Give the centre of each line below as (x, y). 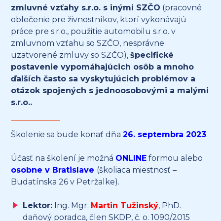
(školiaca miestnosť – (137, 170)
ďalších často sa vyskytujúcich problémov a (103, 79)
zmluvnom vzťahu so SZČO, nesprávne (88, 43)
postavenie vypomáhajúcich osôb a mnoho (103, 67)
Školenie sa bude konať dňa (67, 135)
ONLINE (131, 158)
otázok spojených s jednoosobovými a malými (110, 91)
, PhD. (170, 206)
